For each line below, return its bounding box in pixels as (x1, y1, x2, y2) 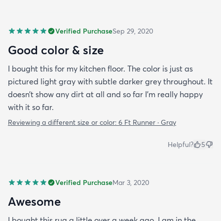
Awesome (8, 194, 61, 209)
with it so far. (8, 102, 54, 112)
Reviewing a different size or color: (8, 118, 118, 127)
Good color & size (8, 42, 104, 58)
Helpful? (168, 140, 193, 149)
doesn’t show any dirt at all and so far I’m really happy (8, 89, 203, 100)
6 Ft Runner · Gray (118, 118, 176, 127)
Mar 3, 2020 (112, 178, 149, 187)
